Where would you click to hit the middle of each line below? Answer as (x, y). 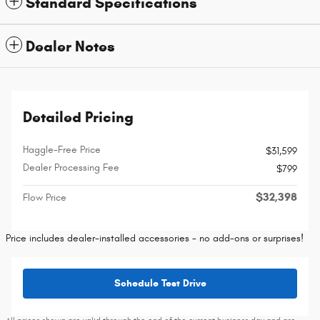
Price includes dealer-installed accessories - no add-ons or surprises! (155, 239)
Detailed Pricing (78, 117)
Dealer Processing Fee (71, 168)
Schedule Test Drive (160, 284)
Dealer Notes (70, 47)
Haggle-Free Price (62, 150)
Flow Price (45, 198)
